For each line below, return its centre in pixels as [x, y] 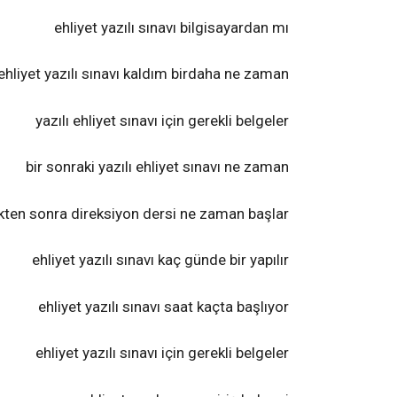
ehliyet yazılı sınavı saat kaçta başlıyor [163, 306]
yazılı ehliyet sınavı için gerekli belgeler [162, 120]
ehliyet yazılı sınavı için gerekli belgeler [162, 353]
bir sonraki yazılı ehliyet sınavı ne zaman [157, 167]
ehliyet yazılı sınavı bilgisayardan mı [171, 27]
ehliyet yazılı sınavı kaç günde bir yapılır [160, 260]
